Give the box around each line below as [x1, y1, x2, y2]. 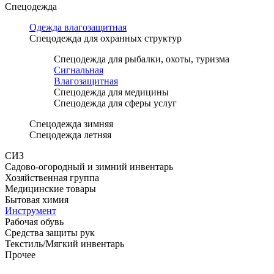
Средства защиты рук [5, 227, 95, 238]
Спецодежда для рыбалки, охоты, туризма [54, 53, 229, 64]
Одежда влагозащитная [29, 21, 127, 32]
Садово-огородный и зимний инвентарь [5, 161, 173, 172]
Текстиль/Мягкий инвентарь [5, 238, 124, 249]
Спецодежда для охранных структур [29, 32, 182, 43]
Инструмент [5, 205, 56, 216]
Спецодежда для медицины [54, 86, 169, 97]
